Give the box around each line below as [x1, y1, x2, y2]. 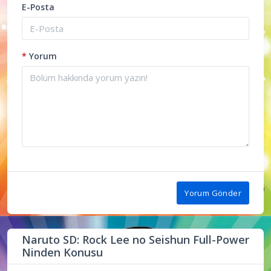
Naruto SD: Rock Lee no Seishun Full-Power [22, 232, 249, 247]
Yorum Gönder [184, 187, 241, 198]
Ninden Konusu [22, 244, 103, 260]
